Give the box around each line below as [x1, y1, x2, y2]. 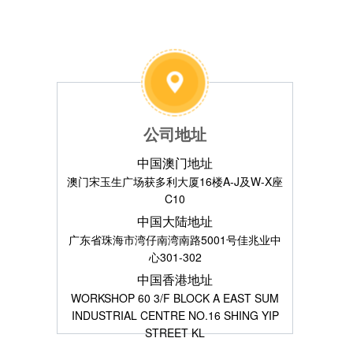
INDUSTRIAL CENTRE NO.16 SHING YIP [71, 307, 279, 323]
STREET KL [145, 325, 205, 340]
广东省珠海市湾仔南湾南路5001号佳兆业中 [69, 232, 281, 247]
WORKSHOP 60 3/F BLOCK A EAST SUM [71, 290, 279, 306]
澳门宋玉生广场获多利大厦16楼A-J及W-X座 [67, 173, 283, 189]
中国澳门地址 [137, 154, 213, 172]
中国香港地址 [137, 270, 213, 288]
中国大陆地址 [137, 212, 213, 230]
